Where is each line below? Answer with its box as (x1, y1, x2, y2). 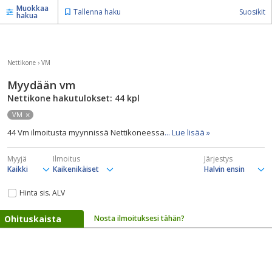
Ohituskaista (4, 213, 61, 225)
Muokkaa (16, 2, 49, 13)
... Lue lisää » (165, 127, 210, 138)
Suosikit (239, 7, 265, 17)
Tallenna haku (73, 7, 121, 17)
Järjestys (204, 154, 233, 164)
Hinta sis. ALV (19, 188, 65, 198)
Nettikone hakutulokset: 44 (7, 92, 124, 104)
